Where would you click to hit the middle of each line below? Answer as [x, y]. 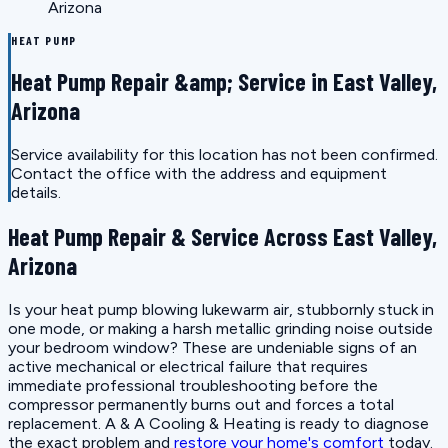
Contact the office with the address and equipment [199, 174]
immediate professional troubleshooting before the [193, 385]
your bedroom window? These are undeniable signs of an [212, 347]
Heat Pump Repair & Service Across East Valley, [222, 237]
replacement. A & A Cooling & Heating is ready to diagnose [218, 423]
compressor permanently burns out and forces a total [201, 404]
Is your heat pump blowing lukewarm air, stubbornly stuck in [221, 309]
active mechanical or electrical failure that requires [188, 366]
